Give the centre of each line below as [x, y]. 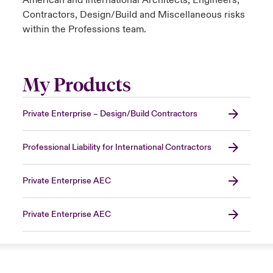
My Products [76, 85]
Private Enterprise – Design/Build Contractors [110, 114]
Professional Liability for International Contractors [117, 148]
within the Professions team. [84, 30]
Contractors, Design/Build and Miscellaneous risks [133, 15]
